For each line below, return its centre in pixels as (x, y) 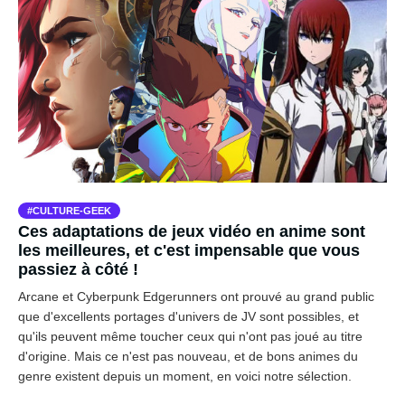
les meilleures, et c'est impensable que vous (189, 250)
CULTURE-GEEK (72, 210)
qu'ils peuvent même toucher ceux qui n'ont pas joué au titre (190, 336)
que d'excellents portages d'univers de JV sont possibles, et (188, 316)
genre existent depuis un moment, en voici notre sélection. (185, 376)
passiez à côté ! (78, 269)
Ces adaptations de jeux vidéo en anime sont (192, 231)
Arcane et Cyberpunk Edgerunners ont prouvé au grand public (196, 296)
